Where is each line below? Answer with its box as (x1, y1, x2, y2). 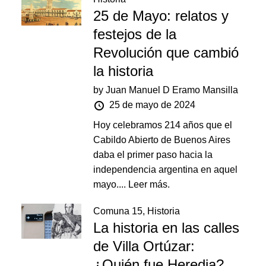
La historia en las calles (93, 220, 240, 236)
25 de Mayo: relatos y (93, 8, 229, 24)
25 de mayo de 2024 (109, 100, 196, 110)
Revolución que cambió (93, 45, 239, 61)
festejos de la (93, 26, 177, 42)
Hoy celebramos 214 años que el (93, 120, 233, 130)
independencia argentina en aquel (93, 164, 238, 175)
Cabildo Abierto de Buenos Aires (93, 135, 231, 145)
